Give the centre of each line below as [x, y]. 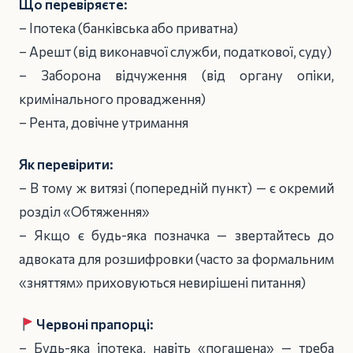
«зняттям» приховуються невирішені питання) [162, 282]
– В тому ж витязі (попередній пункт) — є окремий [176, 188]
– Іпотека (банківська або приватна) [128, 28]
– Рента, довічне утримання [104, 123]
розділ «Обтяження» [84, 211]
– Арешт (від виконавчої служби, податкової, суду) [175, 52]
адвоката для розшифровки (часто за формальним [176, 258]
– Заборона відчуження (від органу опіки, [176, 76]
